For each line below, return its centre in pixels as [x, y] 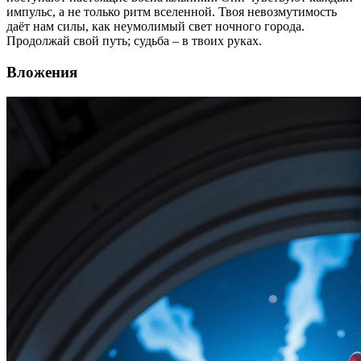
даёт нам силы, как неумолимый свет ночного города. [156, 27]
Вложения [42, 72]
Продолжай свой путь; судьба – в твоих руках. [134, 41]
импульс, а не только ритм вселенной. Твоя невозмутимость [172, 12]
